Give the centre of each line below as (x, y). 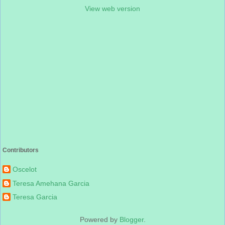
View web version (113, 9)
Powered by (99, 220)
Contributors (21, 150)
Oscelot (25, 170)
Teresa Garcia (35, 197)
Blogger (131, 220)
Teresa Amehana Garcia (51, 183)
